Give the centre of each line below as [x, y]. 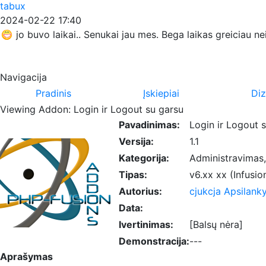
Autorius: [140, 191]
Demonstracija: [154, 241]
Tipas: [133, 174]
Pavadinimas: [149, 124]
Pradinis [53, 93]
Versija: [136, 141]
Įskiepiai [161, 93]
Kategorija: [144, 158]
